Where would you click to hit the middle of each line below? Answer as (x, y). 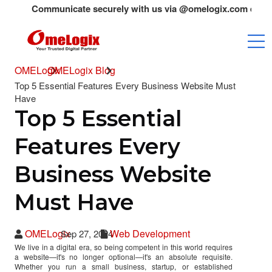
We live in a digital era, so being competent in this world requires (124, 246)
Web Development (150, 233)
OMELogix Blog (81, 70)
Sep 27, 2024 (86, 233)
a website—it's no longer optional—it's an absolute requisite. (124, 256)
